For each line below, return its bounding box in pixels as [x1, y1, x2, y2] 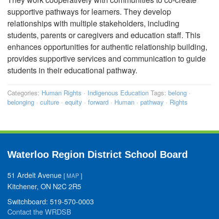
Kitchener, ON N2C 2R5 [7, 181, 81, 192]
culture [40, 97, 59, 107]
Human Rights [42, 88, 82, 98]
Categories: [7, 88, 42, 98]
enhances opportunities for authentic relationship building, [7, 41, 207, 53]
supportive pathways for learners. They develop [7, 6, 171, 18]
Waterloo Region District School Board [7, 149, 188, 160]
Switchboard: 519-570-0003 [7, 196, 94, 207]
